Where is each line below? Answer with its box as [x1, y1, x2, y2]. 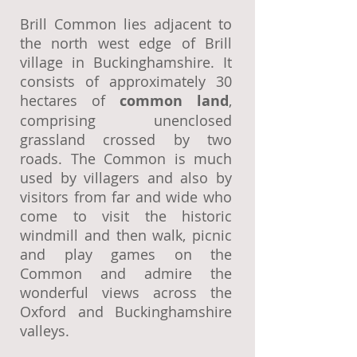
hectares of [20, 91, 120, 110]
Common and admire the [20, 264, 232, 283]
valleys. [20, 321, 73, 340]
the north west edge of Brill [20, 33, 232, 53]
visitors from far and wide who [20, 187, 232, 206]
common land [120, 91, 229, 111]
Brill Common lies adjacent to [20, 14, 232, 33]
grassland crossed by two [20, 130, 232, 149]
